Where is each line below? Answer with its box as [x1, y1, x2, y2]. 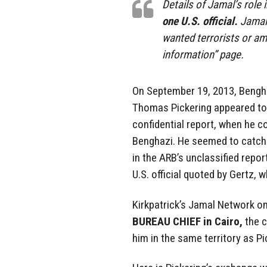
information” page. [162, 47, 244, 61]
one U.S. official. [162, 14, 238, 28]
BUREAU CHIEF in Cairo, [132, 214, 243, 228]
